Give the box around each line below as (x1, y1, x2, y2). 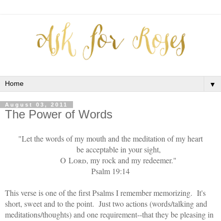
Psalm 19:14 (91, 165, 130, 176)
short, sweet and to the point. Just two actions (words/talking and (5, 198, 207, 209)
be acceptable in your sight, (76, 144, 161, 154)
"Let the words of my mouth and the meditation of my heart (18, 133, 203, 144)
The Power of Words (5, 108, 112, 121)
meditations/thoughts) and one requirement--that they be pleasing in (5, 209, 214, 220)
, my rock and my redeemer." (86, 154, 177, 165)
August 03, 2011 (5, 102, 68, 108)
